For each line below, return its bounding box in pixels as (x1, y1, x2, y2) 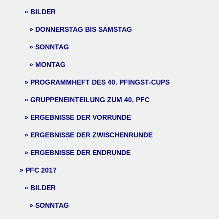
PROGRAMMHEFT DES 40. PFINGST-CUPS (30, 78, 170, 86)
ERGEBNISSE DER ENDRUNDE (30, 149, 131, 156)
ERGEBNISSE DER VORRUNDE (30, 113, 131, 121)
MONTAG (35, 61, 66, 68)
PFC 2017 (25, 166, 57, 174)
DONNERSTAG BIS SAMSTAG (35, 25, 132, 33)
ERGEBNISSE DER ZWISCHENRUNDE (30, 131, 153, 139)
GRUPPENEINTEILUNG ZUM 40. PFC (30, 96, 150, 104)
